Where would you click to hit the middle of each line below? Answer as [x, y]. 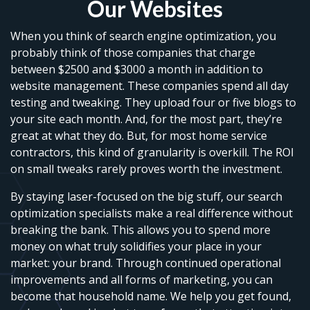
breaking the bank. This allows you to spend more [140, 230]
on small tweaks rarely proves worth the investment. [146, 169]
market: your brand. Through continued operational [146, 263]
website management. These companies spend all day [149, 86]
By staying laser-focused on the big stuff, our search [146, 197]
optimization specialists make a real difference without [152, 213]
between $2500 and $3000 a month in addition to [137, 70]
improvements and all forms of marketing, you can [142, 280]
